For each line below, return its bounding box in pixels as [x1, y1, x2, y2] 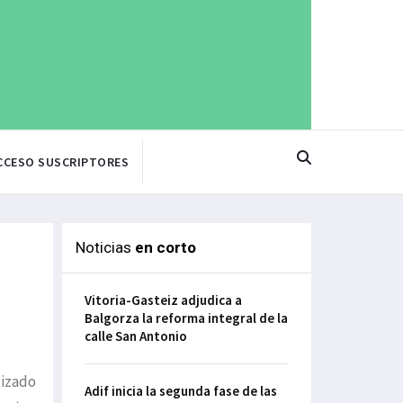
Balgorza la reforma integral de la [84, 309, 288, 327]
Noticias [75, 238, 135, 257]
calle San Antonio [84, 327, 187, 345]
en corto [134, 238, 196, 257]
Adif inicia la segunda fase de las [84, 382, 277, 400]
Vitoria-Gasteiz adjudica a [84, 291, 242, 309]
